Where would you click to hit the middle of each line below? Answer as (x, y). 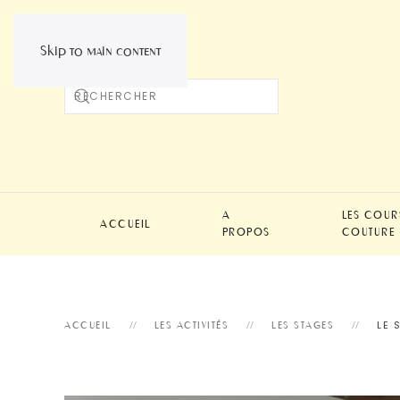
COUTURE (368, 232)
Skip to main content (100, 50)
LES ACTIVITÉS (191, 325)
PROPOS (246, 232)
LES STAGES (303, 325)
